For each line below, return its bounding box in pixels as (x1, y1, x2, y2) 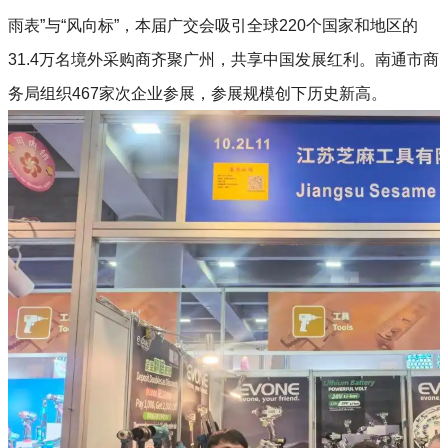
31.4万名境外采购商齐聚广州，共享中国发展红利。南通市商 (8, 50, 439, 68)
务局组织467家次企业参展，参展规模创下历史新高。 (8, 84, 387, 102)
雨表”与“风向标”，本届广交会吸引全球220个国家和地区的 (8, 16, 418, 34)
